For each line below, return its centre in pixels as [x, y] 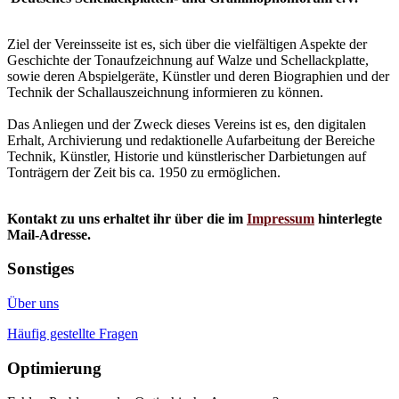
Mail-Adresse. [49, 234]
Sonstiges [41, 269]
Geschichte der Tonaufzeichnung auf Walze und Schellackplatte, [188, 60]
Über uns [33, 303]
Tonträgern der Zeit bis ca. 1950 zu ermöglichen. [144, 172]
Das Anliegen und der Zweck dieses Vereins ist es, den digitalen [187, 124]
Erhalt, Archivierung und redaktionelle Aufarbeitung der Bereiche [191, 140]
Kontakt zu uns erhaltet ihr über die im [127, 218]
